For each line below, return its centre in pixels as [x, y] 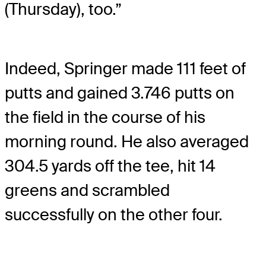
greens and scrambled [87, 190]
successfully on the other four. [114, 214]
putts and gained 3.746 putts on [120, 93]
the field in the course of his [105, 117]
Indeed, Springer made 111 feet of [125, 68]
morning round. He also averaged [127, 141]
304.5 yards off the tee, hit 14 [110, 166]
